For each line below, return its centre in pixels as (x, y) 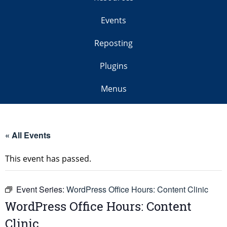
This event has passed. (48, 159)
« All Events (28, 135)
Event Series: (41, 190)
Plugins (113, 66)
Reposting (113, 43)
